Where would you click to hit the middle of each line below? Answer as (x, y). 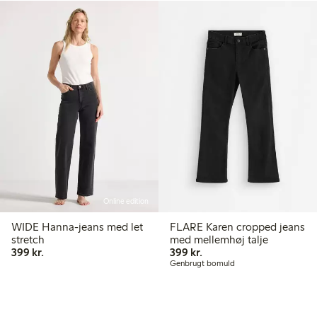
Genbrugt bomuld (202, 263)
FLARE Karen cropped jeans (237, 226)
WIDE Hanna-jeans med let (77, 226)
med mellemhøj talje (219, 239)
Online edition (126, 201)
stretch (28, 239)
